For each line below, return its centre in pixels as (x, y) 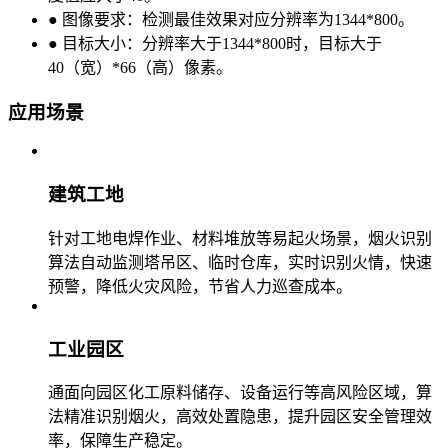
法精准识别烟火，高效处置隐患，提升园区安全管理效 (240, 417)
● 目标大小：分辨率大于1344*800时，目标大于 (215, 43)
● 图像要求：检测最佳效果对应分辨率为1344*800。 (231, 19)
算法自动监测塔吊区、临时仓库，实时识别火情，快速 (240, 262)
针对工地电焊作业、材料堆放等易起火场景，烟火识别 (240, 238)
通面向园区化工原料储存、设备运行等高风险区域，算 (240, 393)
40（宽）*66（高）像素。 (140, 67)
